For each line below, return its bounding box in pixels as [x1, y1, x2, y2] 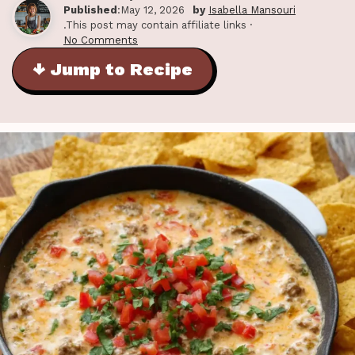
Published [63, 3, 117, 16]
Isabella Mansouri [208, 3, 296, 16]
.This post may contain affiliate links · [63, 18, 252, 31]
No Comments [63, 33, 138, 46]
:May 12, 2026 [117, 3, 185, 16]
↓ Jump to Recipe [32, 59, 193, 79]
